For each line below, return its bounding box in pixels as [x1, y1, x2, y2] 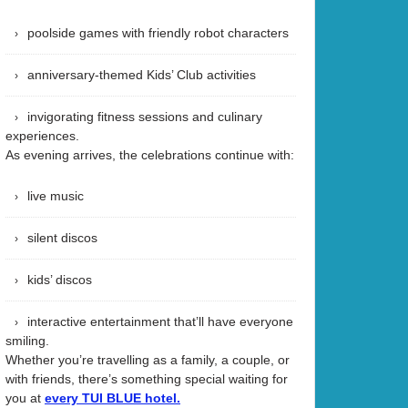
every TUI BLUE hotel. [45, 391, 180, 405]
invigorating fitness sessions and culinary [27, 108, 262, 124]
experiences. [5, 127, 79, 143]
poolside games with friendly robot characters [27, 25, 289, 40]
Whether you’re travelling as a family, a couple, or [5, 352, 290, 367]
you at [5, 390, 45, 405]
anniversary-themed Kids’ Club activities [27, 66, 256, 82]
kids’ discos [27, 271, 92, 287]
